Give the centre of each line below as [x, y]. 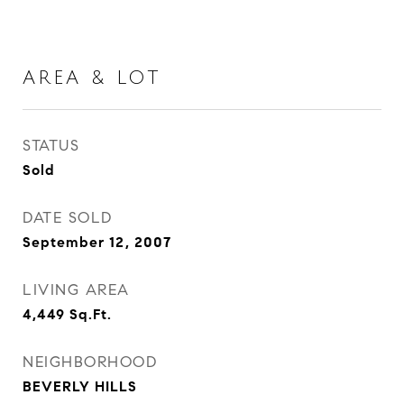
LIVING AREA [76, 290]
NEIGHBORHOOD [90, 362]
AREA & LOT [92, 78]
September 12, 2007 [97, 242]
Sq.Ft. [91, 314]
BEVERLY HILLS [80, 386]
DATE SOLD [68, 218]
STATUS [51, 146]
